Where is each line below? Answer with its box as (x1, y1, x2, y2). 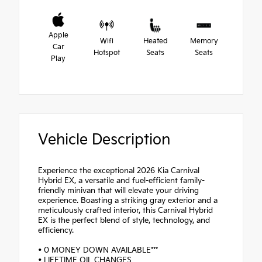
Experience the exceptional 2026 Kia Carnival (38, 166, 199, 175)
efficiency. (38, 225, 74, 235)
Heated (143, 36, 168, 46)
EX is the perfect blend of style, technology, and (38, 215, 210, 225)
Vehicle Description (38, 130, 170, 149)
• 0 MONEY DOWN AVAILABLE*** (38, 245, 158, 255)
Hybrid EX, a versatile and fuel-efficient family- (38, 175, 205, 185)
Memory (189, 36, 218, 46)
